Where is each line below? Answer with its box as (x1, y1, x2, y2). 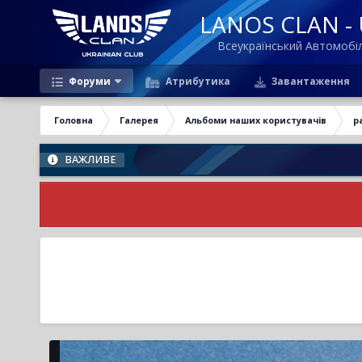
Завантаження (268, 74, 350, 87)
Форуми (65, 74, 111, 87)
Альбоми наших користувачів (184, 114, 326, 126)
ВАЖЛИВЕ (61, 153, 116, 166)
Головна (53, 114, 93, 126)
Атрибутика (162, 74, 230, 87)
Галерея (119, 114, 158, 126)
